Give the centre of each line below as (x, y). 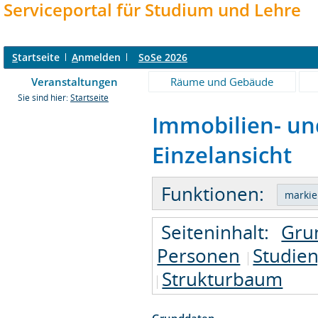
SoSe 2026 (163, 57)
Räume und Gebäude (222, 82)
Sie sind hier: (44, 98)
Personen (199, 255)
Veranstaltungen (75, 82)
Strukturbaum (223, 279)
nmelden (99, 57)
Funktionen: (213, 193)
